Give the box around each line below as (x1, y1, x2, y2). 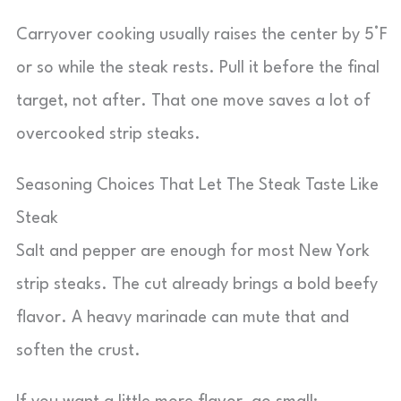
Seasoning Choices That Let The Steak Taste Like (16, 177, 379, 193)
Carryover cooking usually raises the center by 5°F (16, 27, 388, 43)
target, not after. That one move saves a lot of (16, 93, 371, 109)
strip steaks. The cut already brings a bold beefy (16, 277, 378, 293)
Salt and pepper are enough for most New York (16, 243, 370, 260)
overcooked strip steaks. (16, 126, 200, 142)
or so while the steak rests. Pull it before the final (16, 60, 380, 76)
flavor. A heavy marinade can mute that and (16, 310, 349, 326)
